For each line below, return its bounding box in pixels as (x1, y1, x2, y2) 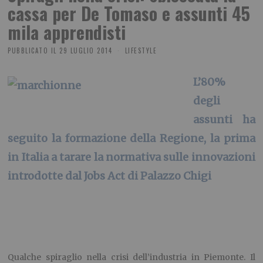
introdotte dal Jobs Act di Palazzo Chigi (8, 169, 212, 183)
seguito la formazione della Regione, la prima (8, 131, 255, 146)
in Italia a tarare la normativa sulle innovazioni (8, 150, 255, 164)
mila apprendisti (8, 18, 126, 45)
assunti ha (193, 113, 255, 127)
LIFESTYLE (124, 45, 157, 55)
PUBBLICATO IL (8, 45, 57, 55)
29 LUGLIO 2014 (59, 45, 113, 55)
